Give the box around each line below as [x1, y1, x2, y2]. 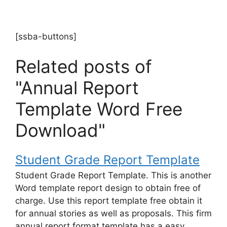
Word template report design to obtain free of [15, 183, 201, 194]
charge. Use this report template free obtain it [15, 196, 202, 206]
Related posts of [15, 56, 152, 78]
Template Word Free [15, 98, 182, 120]
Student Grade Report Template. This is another [15, 170, 211, 181]
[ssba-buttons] [15, 31, 77, 42]
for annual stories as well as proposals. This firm [15, 208, 212, 219]
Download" [15, 120, 105, 141]
